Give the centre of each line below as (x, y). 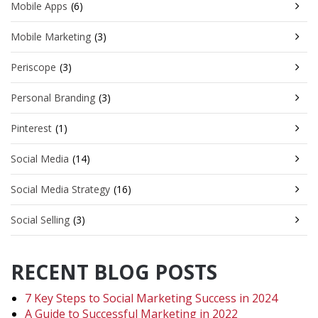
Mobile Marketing (51, 36)
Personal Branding (53, 97)
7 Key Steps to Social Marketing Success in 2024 (151, 298)
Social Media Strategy (60, 189)
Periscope (33, 67)
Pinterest (31, 128)
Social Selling (40, 219)
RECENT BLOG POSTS (114, 272)
